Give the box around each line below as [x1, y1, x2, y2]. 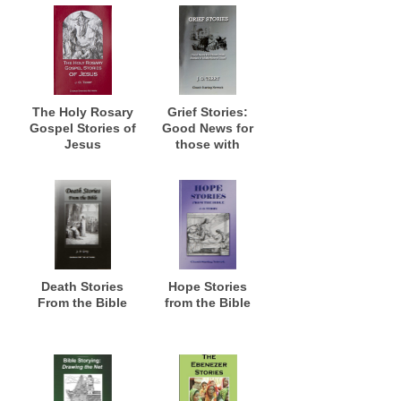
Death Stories [41, 278, 124, 294]
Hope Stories [168, 278, 248, 294]
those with [175, 136, 241, 151]
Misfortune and [161, 168, 255, 183]
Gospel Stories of [29, 120, 136, 135]
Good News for [162, 120, 254, 135]
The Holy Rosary [31, 104, 133, 119]
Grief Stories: [167, 104, 249, 119]
